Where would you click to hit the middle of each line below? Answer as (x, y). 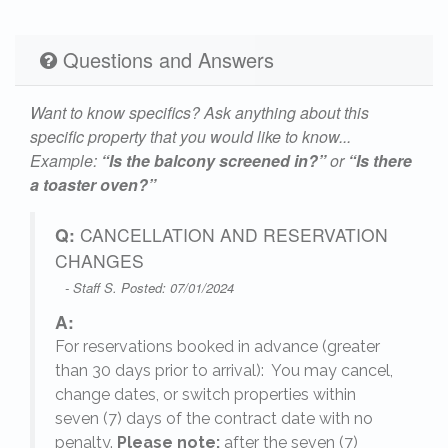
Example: (65, 161)
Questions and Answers (165, 60)
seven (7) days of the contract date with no (214, 419)
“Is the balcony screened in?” (213, 161)
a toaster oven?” (93, 185)
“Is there (380, 161)
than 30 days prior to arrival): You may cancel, (224, 371)
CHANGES (99, 261)
